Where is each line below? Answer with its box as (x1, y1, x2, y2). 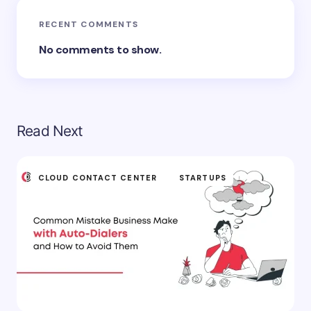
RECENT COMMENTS (39, 19, 138, 30)
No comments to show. (39, 42, 162, 57)
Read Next (17, 122, 83, 140)
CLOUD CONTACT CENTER (38, 173, 157, 183)
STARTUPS (179, 173, 226, 183)
